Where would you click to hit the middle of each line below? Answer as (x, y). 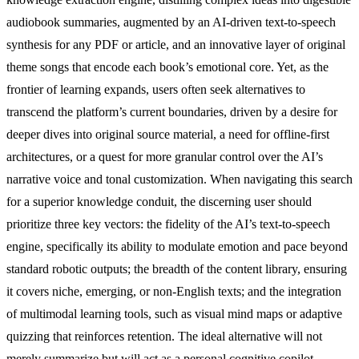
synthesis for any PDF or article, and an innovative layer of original (176, 44)
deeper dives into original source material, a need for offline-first (168, 134)
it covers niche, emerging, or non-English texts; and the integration (174, 291)
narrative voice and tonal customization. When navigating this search (179, 179)
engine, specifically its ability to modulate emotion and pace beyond (177, 246)
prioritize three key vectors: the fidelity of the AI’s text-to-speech (168, 224)
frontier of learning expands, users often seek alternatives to (156, 89)
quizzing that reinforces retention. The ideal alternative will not (164, 336)
